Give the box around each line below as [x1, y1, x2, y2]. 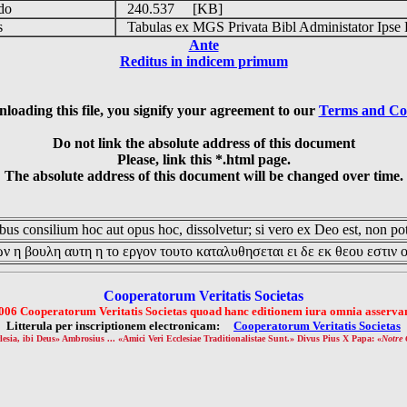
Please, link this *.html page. [116, 152, 291, 167]
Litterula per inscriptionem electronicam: [6, 319, 233, 333]
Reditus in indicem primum [119, 54, 288, 69]
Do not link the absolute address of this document [52, 135, 355, 151]
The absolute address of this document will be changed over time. [4, 168, 403, 184]
